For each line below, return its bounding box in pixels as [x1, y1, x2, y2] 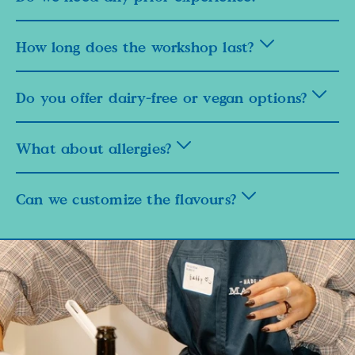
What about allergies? [16, 138, 177, 159]
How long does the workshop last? [16, 36, 260, 58]
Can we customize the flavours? [16, 189, 242, 210]
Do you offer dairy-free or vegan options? [16, 87, 313, 109]
